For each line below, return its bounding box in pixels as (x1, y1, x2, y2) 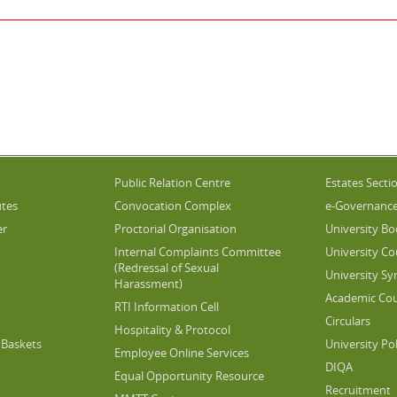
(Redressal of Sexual (114, 259, 220, 276)
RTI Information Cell (114, 298, 220, 315)
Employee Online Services (114, 344, 250, 361)
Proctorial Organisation (114, 220, 237, 237)
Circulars (324, 312, 370, 329)
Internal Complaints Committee (114, 243, 282, 260)
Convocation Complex (114, 197, 232, 214)
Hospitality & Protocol (114, 321, 231, 338)
